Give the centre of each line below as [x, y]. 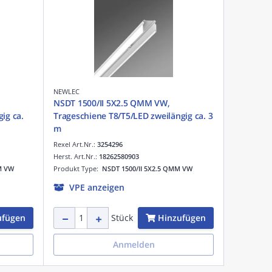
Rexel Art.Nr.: [75, 144]
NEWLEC [66, 91]
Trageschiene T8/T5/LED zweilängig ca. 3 [133, 115]
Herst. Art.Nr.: [76, 156]
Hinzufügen [182, 217]
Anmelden [134, 244]
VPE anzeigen [97, 187]
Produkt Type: [78, 168]
